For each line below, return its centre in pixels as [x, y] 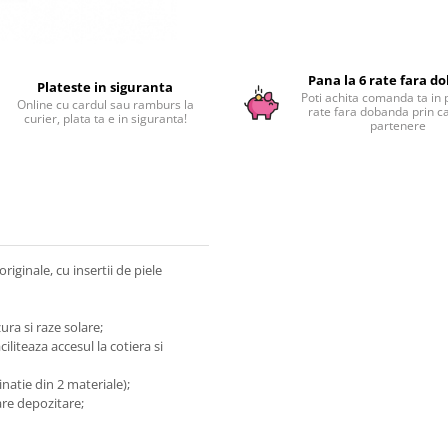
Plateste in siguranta [105, 87]
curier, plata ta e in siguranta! [105, 118]
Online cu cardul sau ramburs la [105, 104]
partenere [397, 125]
